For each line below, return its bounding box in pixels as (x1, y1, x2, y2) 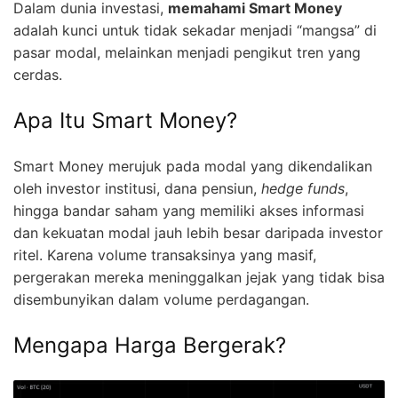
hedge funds (261, 179, 345, 197)
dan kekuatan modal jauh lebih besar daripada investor (13, 223, 383, 242)
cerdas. (13, 65, 62, 84)
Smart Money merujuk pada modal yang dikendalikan (13, 156, 372, 175)
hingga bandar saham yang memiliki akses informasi (13, 201, 364, 219)
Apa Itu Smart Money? (13, 107, 237, 133)
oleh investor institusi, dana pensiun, (13, 179, 261, 197)
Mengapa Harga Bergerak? (13, 331, 286, 358)
